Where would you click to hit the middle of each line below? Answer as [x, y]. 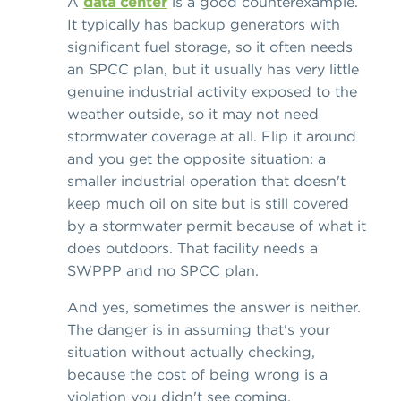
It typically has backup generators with [204, 24]
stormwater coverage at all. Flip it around [212, 136]
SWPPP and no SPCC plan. [163, 270]
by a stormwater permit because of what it [217, 225]
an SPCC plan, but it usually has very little [213, 68]
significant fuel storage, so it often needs [210, 46]
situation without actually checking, [191, 351]
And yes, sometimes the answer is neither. [214, 307]
